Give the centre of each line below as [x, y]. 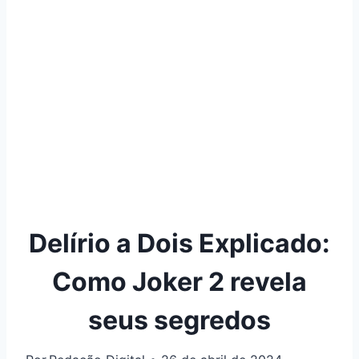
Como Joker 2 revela [179, 281]
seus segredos [179, 320]
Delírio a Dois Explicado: [179, 243]
